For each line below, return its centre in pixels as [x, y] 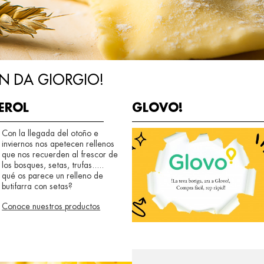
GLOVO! [158, 108]
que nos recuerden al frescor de [60, 154]
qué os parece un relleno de [53, 176]
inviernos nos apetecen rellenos [58, 144]
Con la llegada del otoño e [50, 133]
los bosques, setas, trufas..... [53, 165]
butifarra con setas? [37, 186]
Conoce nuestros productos [51, 206]
